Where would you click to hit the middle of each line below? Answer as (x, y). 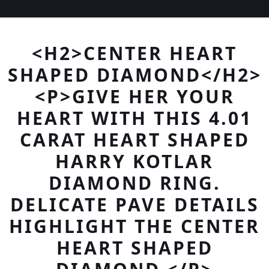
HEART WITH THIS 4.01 (134, 118)
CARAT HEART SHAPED (134, 140)
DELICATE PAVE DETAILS (134, 204)
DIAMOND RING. (134, 183)
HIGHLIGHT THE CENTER (134, 226)
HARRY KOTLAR (134, 161)
